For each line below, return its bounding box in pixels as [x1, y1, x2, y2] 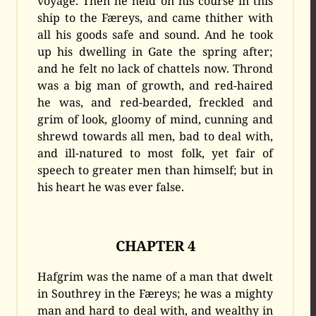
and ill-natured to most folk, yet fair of [37, 145, 273, 162]
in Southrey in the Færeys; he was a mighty [37, 286, 273, 302]
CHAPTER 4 [115, 236, 195, 256]
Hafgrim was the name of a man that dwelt [37, 269, 273, 285]
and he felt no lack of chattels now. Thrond [37, 61, 273, 77]
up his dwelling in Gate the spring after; [37, 44, 273, 60]
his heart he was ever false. [37, 179, 185, 195]
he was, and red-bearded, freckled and [37, 95, 273, 111]
